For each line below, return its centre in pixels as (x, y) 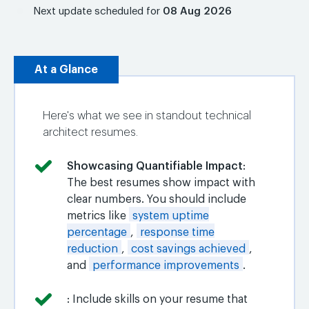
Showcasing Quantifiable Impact (155, 166)
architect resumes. (90, 132)
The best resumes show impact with (161, 182)
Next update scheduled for (94, 11)
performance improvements (166, 265)
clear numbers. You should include (157, 199)
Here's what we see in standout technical (147, 116)
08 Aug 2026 (197, 11)
